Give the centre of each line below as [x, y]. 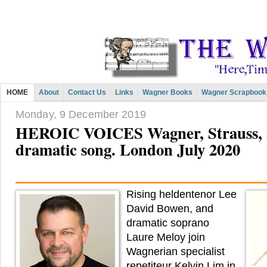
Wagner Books [167, 92]
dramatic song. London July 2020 [128, 150]
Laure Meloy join [166, 237]
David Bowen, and [170, 209]
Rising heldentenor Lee [181, 195]
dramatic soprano [168, 223]
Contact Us [87, 92]
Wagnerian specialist [176, 252]
